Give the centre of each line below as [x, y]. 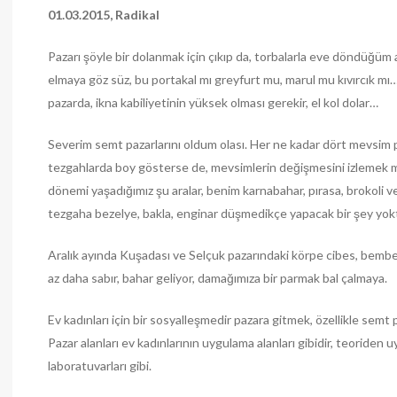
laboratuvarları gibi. [100, 366]
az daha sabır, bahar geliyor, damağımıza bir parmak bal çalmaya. [218, 278]
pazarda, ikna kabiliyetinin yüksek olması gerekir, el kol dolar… [213, 102]
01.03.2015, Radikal [104, 15]
